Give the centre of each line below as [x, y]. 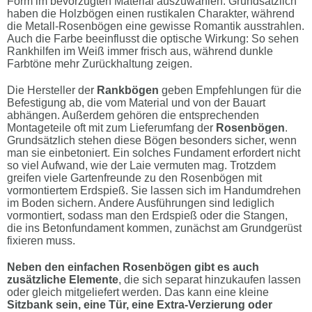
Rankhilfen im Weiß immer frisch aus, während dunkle [140, 52]
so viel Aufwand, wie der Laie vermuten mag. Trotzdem [141, 166]
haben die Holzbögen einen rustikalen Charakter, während [151, 14]
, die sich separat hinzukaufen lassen [210, 280]
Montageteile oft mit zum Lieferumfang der [111, 128]
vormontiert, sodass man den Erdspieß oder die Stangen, [147, 216]
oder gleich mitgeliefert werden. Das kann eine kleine [138, 292]
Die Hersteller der [50, 91]
